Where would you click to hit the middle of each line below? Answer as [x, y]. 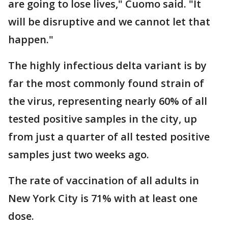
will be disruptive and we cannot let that [109, 22]
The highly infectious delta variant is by [107, 65]
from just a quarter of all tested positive [109, 137]
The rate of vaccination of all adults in [104, 180]
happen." [31, 39]
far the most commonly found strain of [106, 83]
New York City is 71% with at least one [103, 198]
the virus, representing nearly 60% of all [108, 101]
